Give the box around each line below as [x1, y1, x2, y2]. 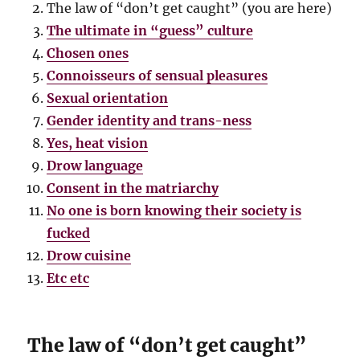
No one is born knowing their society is [47, 202, 302, 219]
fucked [47, 225, 91, 242]
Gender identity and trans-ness [47, 112, 252, 129]
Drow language [47, 157, 144, 174]
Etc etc [47, 270, 90, 287]
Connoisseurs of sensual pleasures [47, 67, 268, 84]
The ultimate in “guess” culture [47, 22, 254, 39]
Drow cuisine [47, 247, 132, 264]
